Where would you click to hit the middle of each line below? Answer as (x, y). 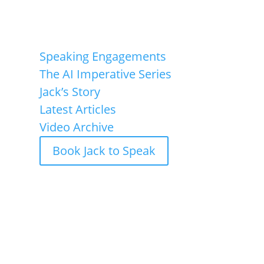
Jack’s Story (70, 91)
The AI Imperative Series (106, 74)
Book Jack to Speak (104, 150)
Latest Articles (78, 109)
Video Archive (77, 127)
